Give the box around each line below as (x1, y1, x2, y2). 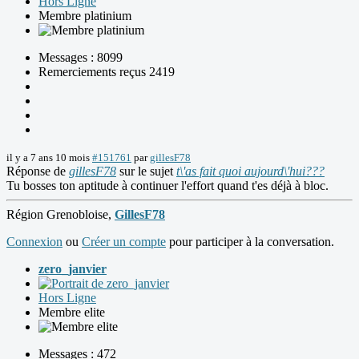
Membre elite (38, 305, 105, 320)
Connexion (6, 235, 63, 249)
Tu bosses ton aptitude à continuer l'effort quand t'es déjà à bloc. (6, 179, 329, 193)
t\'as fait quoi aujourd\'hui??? (176, 164, 325, 179)
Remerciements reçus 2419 (38, 65, 175, 79)
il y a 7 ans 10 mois (6, 151, 90, 164)
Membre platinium (38, 9, 131, 23)
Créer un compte (82, 235, 166, 249)
